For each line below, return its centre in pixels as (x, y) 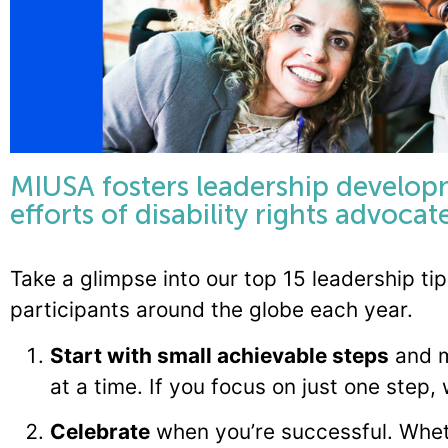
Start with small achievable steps (219, 355)
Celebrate (100, 431)
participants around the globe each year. (211, 310)
